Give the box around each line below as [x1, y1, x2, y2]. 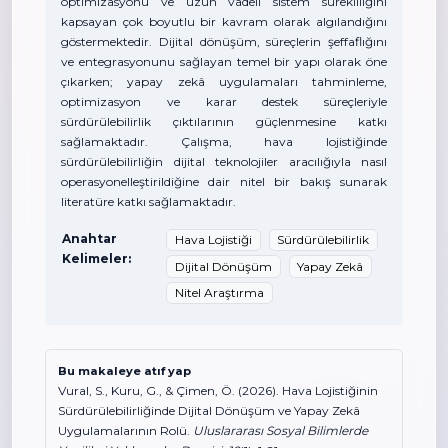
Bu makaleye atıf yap [58, 364, 191, 378]
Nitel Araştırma [174, 284, 264, 300]
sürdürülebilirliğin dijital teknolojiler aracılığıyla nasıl [61, 154, 387, 169]
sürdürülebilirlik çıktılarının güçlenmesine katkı [61, 114, 387, 129]
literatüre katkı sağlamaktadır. [61, 194, 236, 209]
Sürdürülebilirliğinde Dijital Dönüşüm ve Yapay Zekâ [58, 403, 360, 418]
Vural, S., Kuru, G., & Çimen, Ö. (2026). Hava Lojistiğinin [58, 383, 378, 398]
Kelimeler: [62, 251, 131, 266]
